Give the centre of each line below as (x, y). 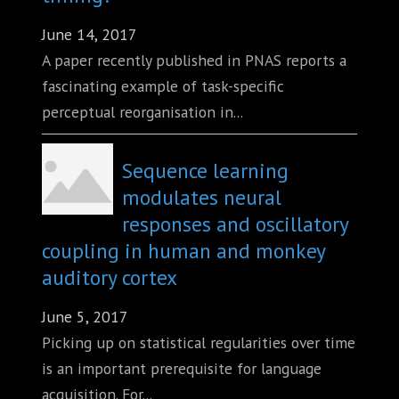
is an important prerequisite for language (182, 369)
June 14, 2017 (90, 35)
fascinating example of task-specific (163, 86)
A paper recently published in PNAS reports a (194, 61)
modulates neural (202, 197)
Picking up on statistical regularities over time (199, 343)
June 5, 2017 (85, 317)
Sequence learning (205, 171)
